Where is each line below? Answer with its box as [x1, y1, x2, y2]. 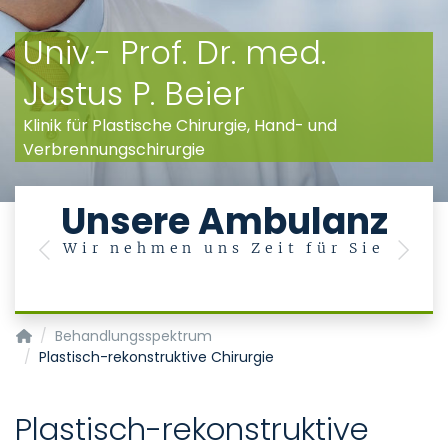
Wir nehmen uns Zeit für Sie [63, 239, 385, 257]
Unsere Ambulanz [60, 196, 388, 247]
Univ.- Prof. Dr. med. [23, 30, 326, 75]
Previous [43, 248, 110, 272]
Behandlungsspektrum [54, 326, 212, 346]
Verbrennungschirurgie [23, 138, 205, 161]
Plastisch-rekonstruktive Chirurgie [39, 347, 274, 367]
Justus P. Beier [23, 71, 245, 116]
